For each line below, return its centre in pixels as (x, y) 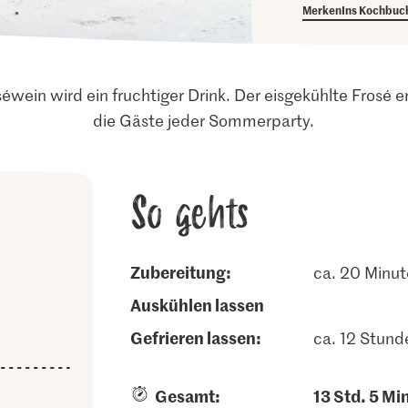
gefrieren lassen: (202, 337)
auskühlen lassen (202, 305)
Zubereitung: (185, 272)
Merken (322, 10)
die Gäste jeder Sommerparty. (204, 120)
